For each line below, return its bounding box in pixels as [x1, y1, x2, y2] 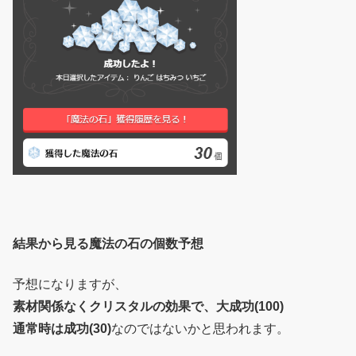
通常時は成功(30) [13, 321, 111, 335]
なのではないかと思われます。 [111, 321, 289, 335]
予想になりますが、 [13, 277, 127, 291]
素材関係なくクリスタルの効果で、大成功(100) [13, 299, 284, 313]
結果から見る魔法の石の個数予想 [13, 237, 203, 251]
